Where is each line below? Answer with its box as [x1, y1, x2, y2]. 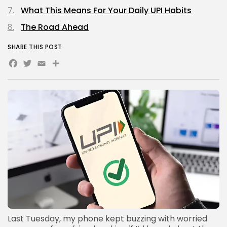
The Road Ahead [21, 21, 89, 33]
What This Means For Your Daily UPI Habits [21, 4, 192, 16]
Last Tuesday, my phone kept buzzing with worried [8, 213, 207, 225]
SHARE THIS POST [8, 42, 62, 51]
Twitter [22, 54, 75, 77]
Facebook [8, 54, 85, 77]
